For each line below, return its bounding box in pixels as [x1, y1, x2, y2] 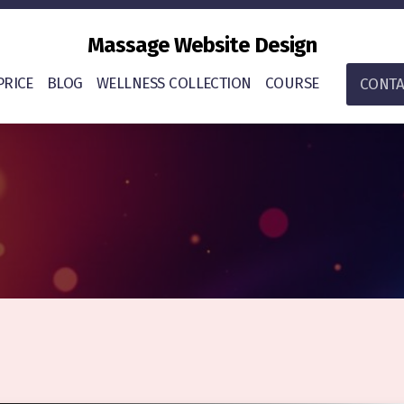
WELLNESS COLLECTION [96, 74, 252, 93]
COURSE [264, 74, 319, 93]
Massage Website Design [87, 32, 317, 58]
